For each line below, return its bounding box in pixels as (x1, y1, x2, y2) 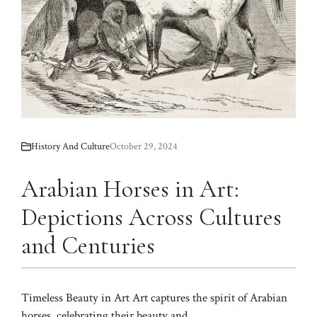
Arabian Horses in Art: (21, 174, 239, 204)
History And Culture (31, 139, 110, 153)
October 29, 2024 (110, 139, 178, 153)
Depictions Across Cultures (21, 202, 282, 232)
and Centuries (21, 231, 155, 260)
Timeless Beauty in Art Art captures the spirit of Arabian (21, 289, 287, 306)
